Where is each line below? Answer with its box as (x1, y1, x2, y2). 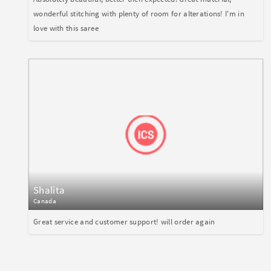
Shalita (33, 183, 65, 197)
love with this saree (33, 23, 99, 34)
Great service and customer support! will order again (33, 217, 215, 227)
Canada (33, 197, 56, 206)
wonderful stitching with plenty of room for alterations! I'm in (33, 8, 244, 19)
